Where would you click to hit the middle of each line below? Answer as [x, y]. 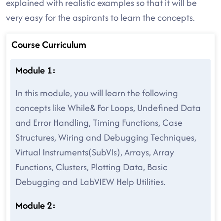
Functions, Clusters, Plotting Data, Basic [91, 167]
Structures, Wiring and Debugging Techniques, [106, 137]
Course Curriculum [49, 44]
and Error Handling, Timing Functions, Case [99, 123]
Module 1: [36, 70]
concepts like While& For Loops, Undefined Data [108, 108]
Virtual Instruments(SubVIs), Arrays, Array [95, 152]
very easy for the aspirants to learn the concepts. [100, 18]
